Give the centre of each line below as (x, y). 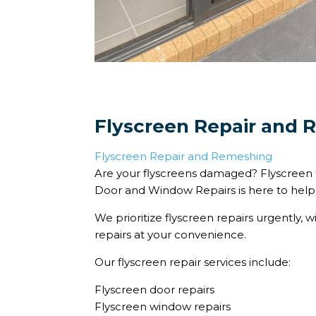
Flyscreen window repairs (163, 307)
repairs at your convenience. (171, 235)
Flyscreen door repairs (155, 290)
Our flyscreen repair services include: (193, 262)
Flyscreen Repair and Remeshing (184, 157)
